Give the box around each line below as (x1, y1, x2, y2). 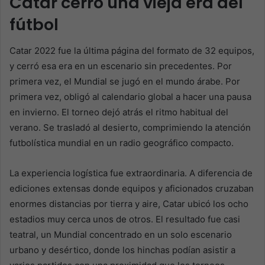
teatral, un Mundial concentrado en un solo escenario (9, 229, 232, 241)
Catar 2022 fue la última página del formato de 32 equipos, (9, 45, 254, 57)
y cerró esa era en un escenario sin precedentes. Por (9, 60, 232, 72)
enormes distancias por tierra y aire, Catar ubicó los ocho (9, 198, 248, 210)
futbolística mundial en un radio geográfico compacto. (9, 137, 234, 149)
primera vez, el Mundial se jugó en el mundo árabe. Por (9, 76, 240, 88)
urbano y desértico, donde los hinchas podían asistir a (9, 244, 235, 256)
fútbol (9, 13, 59, 35)
